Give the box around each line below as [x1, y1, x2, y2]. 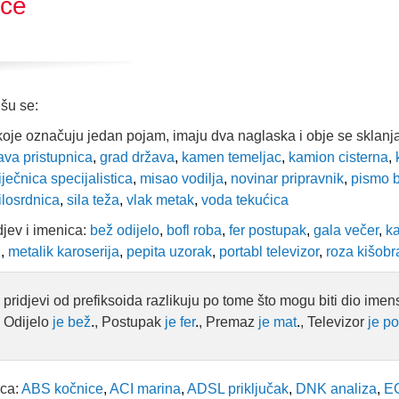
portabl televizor [216, 244, 319, 259]
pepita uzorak [123, 244, 212, 259]
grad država [96, 150, 175, 165]
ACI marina [107, 381, 181, 396]
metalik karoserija [4, 244, 119, 259]
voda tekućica [198, 192, 289, 208]
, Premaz [199, 314, 258, 330]
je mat [258, 314, 297, 330]
